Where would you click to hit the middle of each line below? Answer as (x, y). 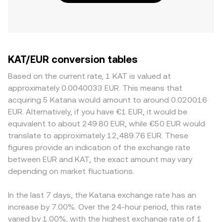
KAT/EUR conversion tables (73, 59)
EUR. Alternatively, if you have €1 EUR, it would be (98, 112)
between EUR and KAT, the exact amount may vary (100, 159)
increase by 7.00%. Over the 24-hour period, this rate (105, 207)
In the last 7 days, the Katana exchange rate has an (102, 195)
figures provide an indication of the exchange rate (99, 147)
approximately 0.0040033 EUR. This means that (95, 88)
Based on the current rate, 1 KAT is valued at (89, 76)
